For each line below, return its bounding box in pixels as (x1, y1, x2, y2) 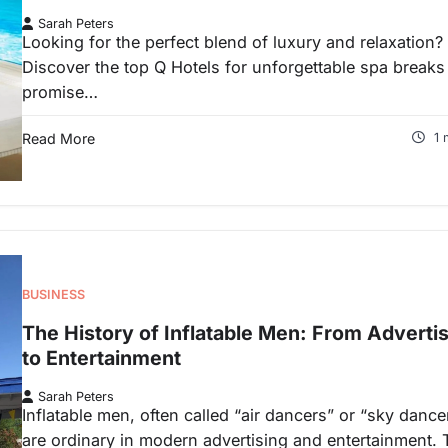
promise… (22, 81, 98, 102)
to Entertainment (22, 346, 181, 371)
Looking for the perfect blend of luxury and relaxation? (22, 31, 443, 52)
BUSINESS (22, 286, 85, 302)
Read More (22, 129, 95, 147)
